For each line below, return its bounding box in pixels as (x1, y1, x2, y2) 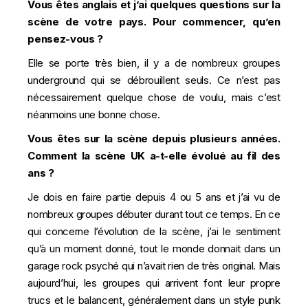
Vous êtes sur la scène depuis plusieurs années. (27, 132, 280, 145)
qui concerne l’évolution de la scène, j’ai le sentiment (27, 225, 280, 238)
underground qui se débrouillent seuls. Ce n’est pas (27, 74, 280, 87)
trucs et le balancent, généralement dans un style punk (27, 294, 280, 307)
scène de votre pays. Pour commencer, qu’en (27, 15, 280, 28)
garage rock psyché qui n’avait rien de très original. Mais (27, 259, 280, 272)
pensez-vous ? (27, 32, 106, 45)
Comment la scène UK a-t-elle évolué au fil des (27, 149, 280, 162)
